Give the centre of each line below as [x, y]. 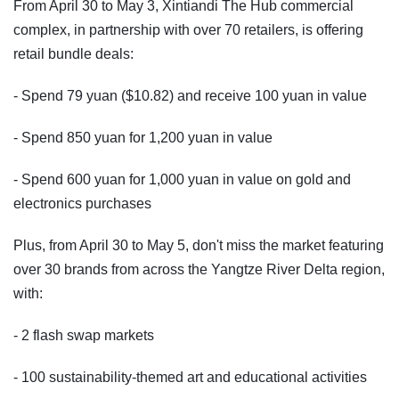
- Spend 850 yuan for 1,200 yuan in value [143, 138]
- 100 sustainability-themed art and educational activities [190, 378]
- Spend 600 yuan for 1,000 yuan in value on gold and [182, 180]
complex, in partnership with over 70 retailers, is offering [188, 30]
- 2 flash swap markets [84, 336]
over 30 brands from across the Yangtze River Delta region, [199, 270]
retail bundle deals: [73, 54]
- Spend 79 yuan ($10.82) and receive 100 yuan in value [190, 96]
